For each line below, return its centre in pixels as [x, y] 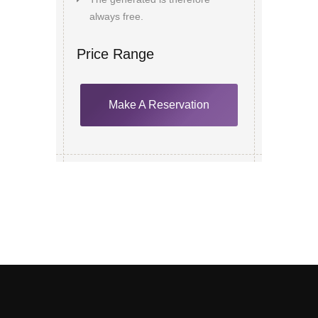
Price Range [115, 54]
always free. [116, 17]
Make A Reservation [159, 105]
